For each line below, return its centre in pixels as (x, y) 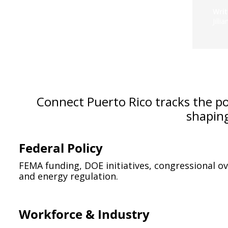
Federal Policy (61, 148)
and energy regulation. (68, 176)
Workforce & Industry (84, 214)
